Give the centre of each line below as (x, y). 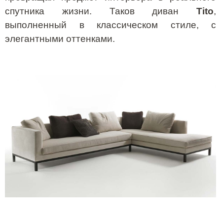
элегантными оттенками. (60, 39)
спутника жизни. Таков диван (101, 11)
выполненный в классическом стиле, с (110, 25)
